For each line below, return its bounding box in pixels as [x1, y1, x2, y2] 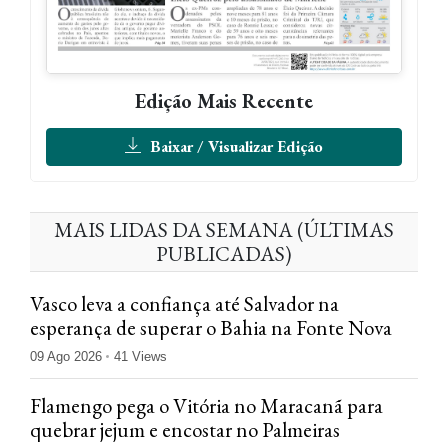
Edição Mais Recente [135, 87, 313, 114]
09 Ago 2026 [30, 348, 102, 364]
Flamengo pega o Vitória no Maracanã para [30, 391, 383, 419]
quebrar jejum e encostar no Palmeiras [30, 415, 340, 443]
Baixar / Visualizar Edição [146, 135, 323, 157]
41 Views [114, 348, 167, 364]
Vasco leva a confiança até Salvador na [30, 289, 339, 317]
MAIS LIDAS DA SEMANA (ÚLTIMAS [54, 215, 394, 243]
